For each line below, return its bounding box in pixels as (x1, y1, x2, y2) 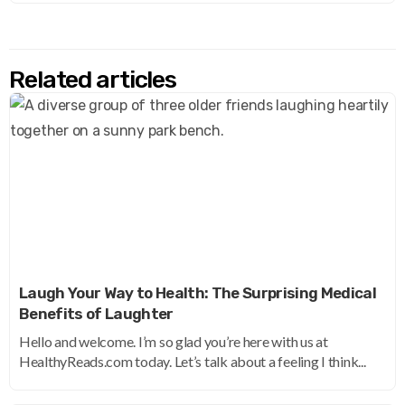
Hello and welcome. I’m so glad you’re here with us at (19, 333, 328, 351)
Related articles (9, 65, 177, 95)
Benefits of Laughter (19, 305, 174, 324)
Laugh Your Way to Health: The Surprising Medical (19, 284, 377, 303)
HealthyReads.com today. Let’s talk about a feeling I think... (19, 353, 366, 371)
